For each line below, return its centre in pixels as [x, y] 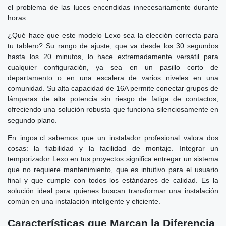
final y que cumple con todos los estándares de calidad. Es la [113, 180]
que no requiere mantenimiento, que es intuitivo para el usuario [113, 169]
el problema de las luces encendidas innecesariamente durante [113, 7]
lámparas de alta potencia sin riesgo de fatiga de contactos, [113, 99]
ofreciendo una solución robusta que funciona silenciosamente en [113, 109]
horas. [18, 17]
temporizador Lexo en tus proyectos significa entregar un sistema [113, 159]
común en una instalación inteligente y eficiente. [84, 201]
